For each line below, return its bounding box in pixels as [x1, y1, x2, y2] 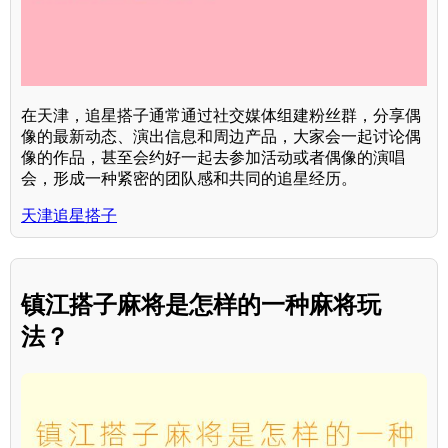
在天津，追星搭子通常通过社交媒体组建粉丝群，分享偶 [21, 107, 421, 125]
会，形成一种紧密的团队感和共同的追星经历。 [21, 170, 357, 188]
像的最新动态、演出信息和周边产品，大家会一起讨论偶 [21, 128, 421, 146]
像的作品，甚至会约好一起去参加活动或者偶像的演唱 [21, 149, 405, 167]
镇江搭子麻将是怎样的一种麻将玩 [21, 290, 381, 318]
